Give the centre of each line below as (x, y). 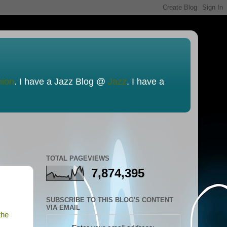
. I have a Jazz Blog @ (61, 82)
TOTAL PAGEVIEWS (78, 158)
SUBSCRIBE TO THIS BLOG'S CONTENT (110, 200)
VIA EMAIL (63, 207)
